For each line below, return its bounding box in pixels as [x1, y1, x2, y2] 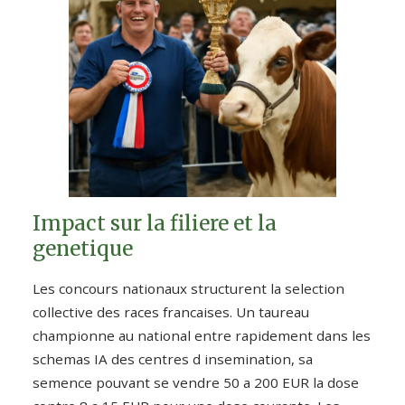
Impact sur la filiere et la [33, 210, 277, 236]
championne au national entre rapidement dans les [33, 325, 371, 344]
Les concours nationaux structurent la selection [33, 278, 344, 297]
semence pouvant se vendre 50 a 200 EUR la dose [33, 372, 359, 391]
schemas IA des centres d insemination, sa [33, 349, 313, 368]
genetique [33, 235, 133, 261]
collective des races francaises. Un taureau [33, 302, 309, 321]
